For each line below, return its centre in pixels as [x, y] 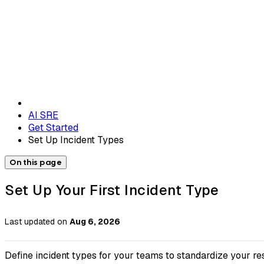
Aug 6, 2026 [95, 222]
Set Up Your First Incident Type [112, 190]
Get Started [53, 127]
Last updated [30, 222]
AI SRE [43, 115]
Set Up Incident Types [76, 140]
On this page [36, 162]
